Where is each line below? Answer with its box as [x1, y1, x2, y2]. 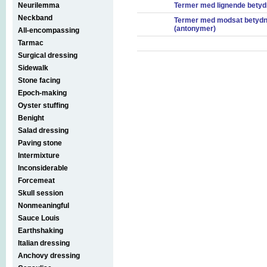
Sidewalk [18, 63, 48, 72]
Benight [18, 113, 44, 122]
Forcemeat [18, 176, 55, 185]
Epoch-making [18, 88, 67, 97]
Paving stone [18, 138, 62, 147]
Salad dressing [18, 126, 69, 135]
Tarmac [18, 38, 44, 47]
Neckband [18, 13, 52, 22]
